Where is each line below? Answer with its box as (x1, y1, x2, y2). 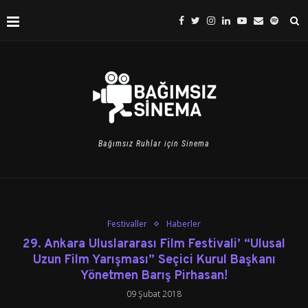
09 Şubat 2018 (126, 288, 181, 300)
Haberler (166, 218, 201, 230)
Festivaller (107, 218, 147, 230)
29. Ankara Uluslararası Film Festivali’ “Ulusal (23, 236, 285, 252)
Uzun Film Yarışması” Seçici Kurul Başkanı (32, 252, 276, 268)
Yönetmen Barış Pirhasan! (80, 268, 228, 284)
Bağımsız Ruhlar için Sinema (98, 139, 210, 148)
